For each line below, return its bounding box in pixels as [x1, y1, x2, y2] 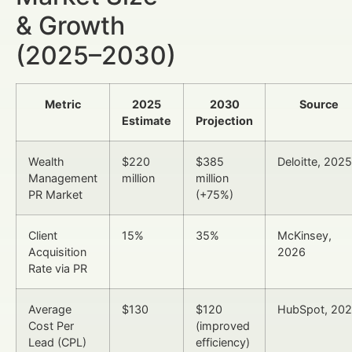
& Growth [16, 10, 125, 42]
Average [28, 302, 71, 317]
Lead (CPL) [28, 335, 86, 350]
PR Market [28, 188, 82, 202]
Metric [45, 97, 81, 112]
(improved [196, 319, 250, 333]
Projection [196, 114, 253, 128]
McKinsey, [277, 229, 332, 243]
